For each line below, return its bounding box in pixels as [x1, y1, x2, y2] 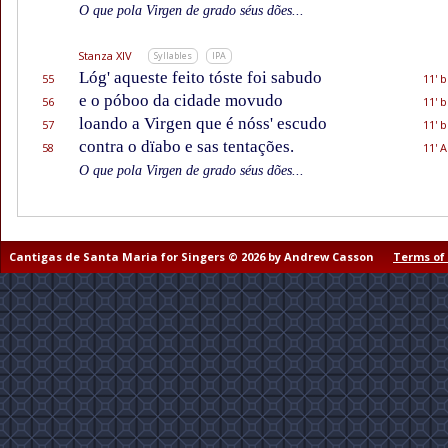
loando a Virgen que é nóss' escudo [79, 114, 327, 134]
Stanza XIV [78, 48, 132, 64]
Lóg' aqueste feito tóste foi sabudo [79, 68, 322, 88]
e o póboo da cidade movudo [79, 91, 283, 111]
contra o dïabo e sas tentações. [79, 137, 294, 157]
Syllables [154, 49, 192, 63]
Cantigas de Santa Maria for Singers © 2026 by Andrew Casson [9, 249, 377, 265]
